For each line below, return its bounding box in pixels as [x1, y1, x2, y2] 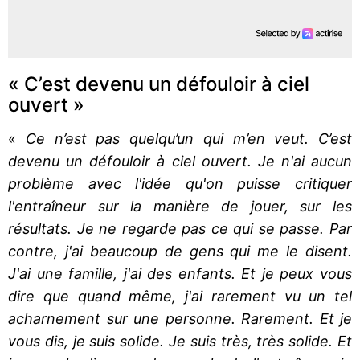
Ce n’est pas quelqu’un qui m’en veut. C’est [25, 129, 352, 147]
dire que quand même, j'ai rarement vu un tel [8, 287, 352, 305]
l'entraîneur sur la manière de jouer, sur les [8, 197, 352, 215]
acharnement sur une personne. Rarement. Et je [8, 309, 352, 327]
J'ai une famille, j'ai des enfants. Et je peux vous [8, 264, 352, 282]
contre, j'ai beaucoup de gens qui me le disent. [8, 242, 352, 260]
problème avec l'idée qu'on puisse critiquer [8, 174, 352, 192]
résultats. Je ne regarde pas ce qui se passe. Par [8, 219, 352, 237]
